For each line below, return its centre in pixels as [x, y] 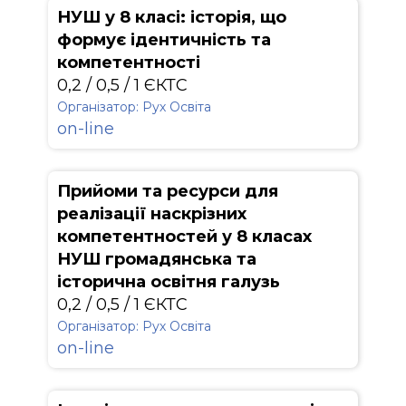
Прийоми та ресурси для [168, 191]
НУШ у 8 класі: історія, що [172, 17]
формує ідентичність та [164, 40]
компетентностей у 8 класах [184, 237]
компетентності [129, 63]
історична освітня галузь [169, 282]
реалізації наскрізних [152, 214]
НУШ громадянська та [157, 259]
